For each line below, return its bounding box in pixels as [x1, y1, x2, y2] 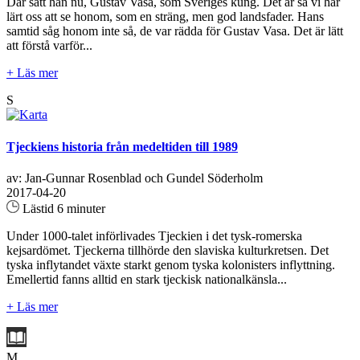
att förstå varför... [6, 39, 92, 53]
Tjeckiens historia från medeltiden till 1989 [6, 139, 238, 153]
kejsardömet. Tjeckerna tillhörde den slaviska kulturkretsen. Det [6, 243, 329, 257]
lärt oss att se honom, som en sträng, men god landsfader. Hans [6, 10, 324, 24]
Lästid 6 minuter [19, 201, 105, 215]
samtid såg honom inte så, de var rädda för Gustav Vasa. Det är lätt [6, 24, 343, 39]
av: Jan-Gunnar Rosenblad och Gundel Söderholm [6, 170, 263, 185]
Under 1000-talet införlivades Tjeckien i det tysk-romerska [6, 228, 302, 243]
